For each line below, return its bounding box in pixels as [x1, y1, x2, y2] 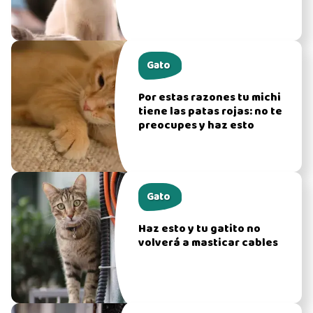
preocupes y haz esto [138, 116, 255, 135]
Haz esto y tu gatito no [138, 219, 261, 238]
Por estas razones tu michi [138, 88, 282, 107]
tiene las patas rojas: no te [138, 102, 283, 121]
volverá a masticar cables [138, 233, 279, 252]
